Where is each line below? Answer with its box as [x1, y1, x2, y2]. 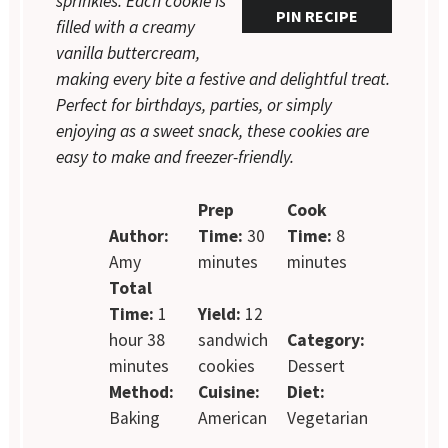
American [197, 406, 267, 429]
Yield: [197, 302, 241, 325]
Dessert [286, 354, 345, 377]
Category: [286, 328, 365, 351]
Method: [109, 380, 175, 403]
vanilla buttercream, [56, 42, 201, 65]
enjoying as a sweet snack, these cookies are [56, 120, 370, 143]
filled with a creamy [56, 16, 196, 39]
